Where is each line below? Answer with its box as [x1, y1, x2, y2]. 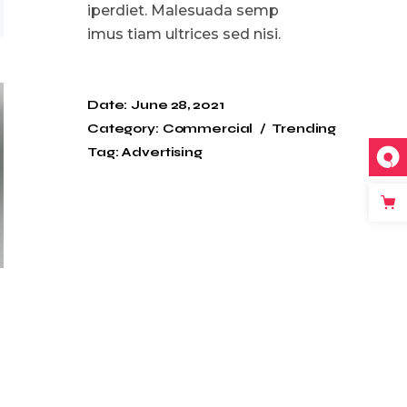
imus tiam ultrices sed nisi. [87, 25, 281, 43]
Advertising [122, 144, 203, 160]
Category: [87, 121, 159, 136]
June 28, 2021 [131, 97, 224, 113]
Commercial [162, 121, 253, 136]
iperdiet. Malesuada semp [87, 2, 279, 19]
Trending [272, 121, 337, 136]
